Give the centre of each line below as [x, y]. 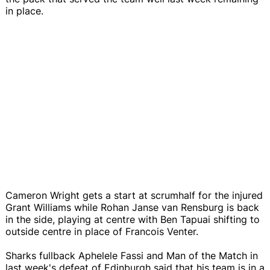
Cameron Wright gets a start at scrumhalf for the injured [134, 195]
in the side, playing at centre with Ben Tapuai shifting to [133, 219]
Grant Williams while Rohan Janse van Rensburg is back [132, 207]
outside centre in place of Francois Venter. [102, 231]
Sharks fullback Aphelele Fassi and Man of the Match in [132, 255]
